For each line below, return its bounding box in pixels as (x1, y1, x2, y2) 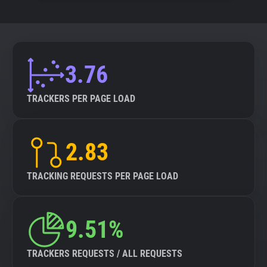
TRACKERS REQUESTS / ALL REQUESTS (27, 248, 182, 259)
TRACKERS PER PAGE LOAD (27, 93, 135, 104)
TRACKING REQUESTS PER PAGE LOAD (27, 170, 178, 182)
